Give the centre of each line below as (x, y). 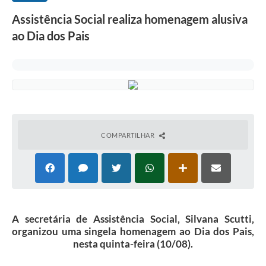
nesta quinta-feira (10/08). (133, 244)
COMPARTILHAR (129, 135)
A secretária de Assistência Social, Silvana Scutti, (133, 219)
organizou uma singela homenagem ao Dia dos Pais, (133, 232)
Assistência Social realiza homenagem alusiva (130, 19)
